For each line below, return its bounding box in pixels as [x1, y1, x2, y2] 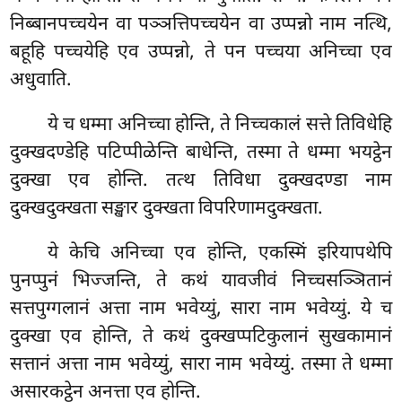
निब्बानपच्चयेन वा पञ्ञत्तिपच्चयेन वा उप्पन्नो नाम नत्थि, [10, 12, 392, 38]
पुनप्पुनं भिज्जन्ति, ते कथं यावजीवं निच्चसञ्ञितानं [10, 268, 392, 294]
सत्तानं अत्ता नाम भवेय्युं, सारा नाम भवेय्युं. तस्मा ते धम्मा [10, 352, 392, 378]
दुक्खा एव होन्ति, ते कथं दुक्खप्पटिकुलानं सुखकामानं [10, 324, 392, 350]
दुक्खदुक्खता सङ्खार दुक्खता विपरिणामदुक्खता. [10, 196, 324, 222]
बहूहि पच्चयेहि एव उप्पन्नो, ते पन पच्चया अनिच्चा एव [10, 39, 392, 66]
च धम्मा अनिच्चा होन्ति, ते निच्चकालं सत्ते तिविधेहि [63, 112, 392, 138]
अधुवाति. [10, 67, 73, 93]
